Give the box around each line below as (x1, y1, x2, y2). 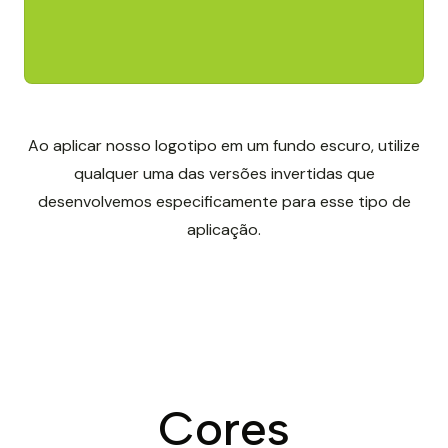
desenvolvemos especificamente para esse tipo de (37, 191, 411, 212)
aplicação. (187, 219, 261, 240)
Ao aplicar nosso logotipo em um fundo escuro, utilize (28, 135, 420, 156)
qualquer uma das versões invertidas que (73, 163, 375, 184)
